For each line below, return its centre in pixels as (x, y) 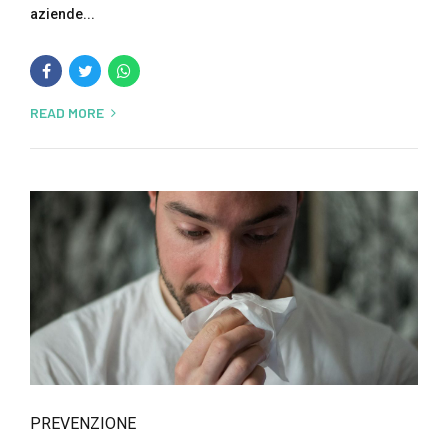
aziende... (62, 14)
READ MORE (67, 112)
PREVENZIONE (83, 423)
